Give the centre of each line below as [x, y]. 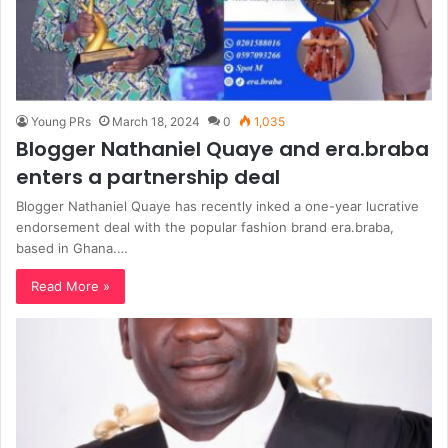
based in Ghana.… [72, 248]
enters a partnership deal [148, 177]
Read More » [70, 286]
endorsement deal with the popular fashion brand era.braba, [205, 227]
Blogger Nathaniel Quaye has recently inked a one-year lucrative [217, 206]
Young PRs [61, 122]
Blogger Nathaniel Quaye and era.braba [222, 149]
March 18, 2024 [156, 122]
